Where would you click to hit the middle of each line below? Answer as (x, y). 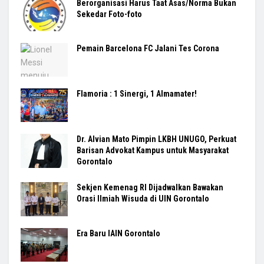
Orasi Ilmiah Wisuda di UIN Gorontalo (143, 199)
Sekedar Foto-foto (109, 14)
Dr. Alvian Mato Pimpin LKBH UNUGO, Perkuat (156, 139)
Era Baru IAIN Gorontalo (118, 233)
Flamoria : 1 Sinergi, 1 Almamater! (137, 94)
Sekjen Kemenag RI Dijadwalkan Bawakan (150, 188)
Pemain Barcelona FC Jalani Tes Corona (149, 48)
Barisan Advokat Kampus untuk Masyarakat (153, 151)
